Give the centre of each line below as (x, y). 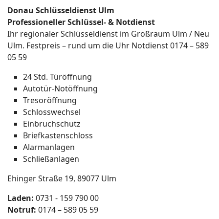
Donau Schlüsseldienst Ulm (61, 10)
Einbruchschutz (52, 123)
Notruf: (22, 209)
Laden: (21, 198)
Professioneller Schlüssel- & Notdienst (81, 22)
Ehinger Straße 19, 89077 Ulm (62, 178)
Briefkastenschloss (58, 135)
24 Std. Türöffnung (57, 77)
